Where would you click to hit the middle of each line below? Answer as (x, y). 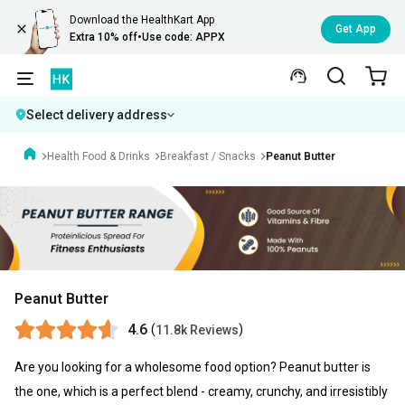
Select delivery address (97, 114)
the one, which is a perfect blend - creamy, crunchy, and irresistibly (201, 391)
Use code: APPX (184, 37)
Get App (356, 28)
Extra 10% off (104, 37)
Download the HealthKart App (142, 20)
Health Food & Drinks (99, 156)
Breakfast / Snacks (208, 156)
